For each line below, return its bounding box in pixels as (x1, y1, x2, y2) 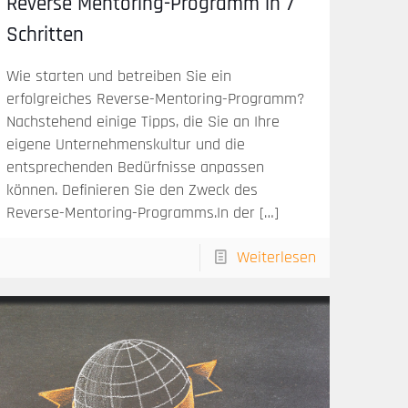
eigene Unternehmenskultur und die (6, 134, 246, 156)
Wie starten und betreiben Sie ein (6, 66, 232, 87)
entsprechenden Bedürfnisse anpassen (6, 157, 265, 178)
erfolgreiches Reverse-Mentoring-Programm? (6, 88, 306, 110)
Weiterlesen (236, 247, 316, 269)
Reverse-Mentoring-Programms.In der (6, 202, 256, 224)
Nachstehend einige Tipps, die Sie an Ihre (6, 111, 280, 133)
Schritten (6, 22, 85, 49)
